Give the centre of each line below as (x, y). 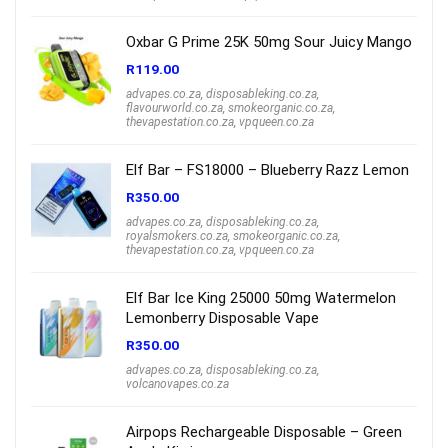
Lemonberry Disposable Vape (222, 317)
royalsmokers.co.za (177, 235)
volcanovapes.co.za (177, 383)
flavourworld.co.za (174, 107)
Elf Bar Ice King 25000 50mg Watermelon (261, 297)
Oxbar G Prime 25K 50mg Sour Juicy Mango (269, 41)
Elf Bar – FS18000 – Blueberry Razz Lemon (267, 169)
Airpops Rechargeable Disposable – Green (264, 431)
